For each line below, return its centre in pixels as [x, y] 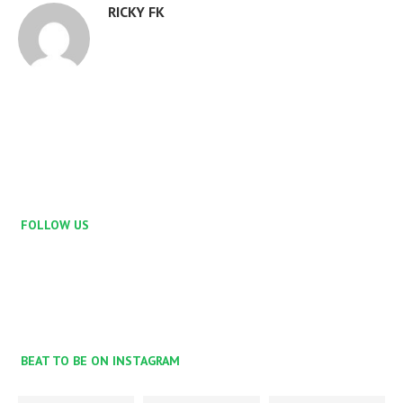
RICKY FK [136, 12]
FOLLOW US [55, 225]
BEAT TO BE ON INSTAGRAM [100, 361]
